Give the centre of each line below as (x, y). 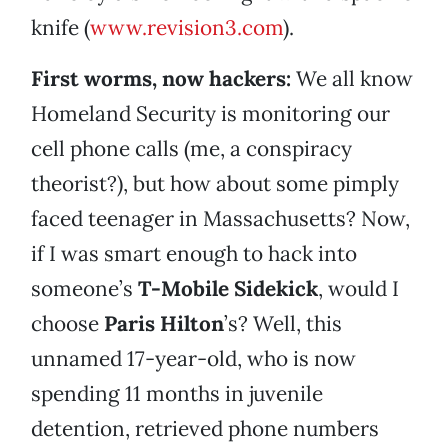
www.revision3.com (186, 28)
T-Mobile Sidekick (228, 289)
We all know (352, 79)
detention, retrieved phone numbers (205, 429)
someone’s (84, 289)
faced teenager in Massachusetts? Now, (220, 219)
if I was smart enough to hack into (194, 254)
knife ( (60, 28)
